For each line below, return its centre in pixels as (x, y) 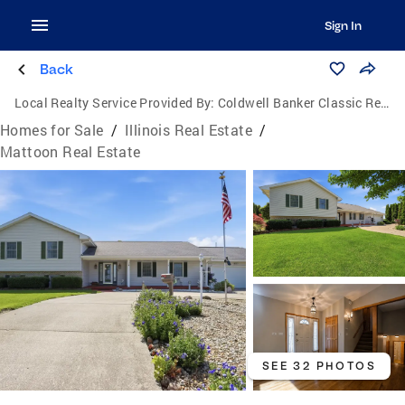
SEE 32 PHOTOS (319, 365)
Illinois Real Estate (189, 130)
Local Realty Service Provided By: (115, 103)
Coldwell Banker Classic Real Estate (299, 103)
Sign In (343, 25)
